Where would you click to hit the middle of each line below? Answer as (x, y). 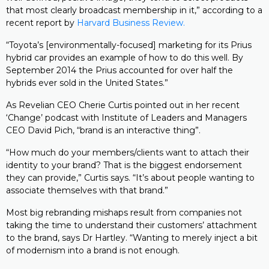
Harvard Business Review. (131, 23)
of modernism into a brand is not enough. (93, 250)
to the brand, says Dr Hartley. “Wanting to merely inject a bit (132, 238)
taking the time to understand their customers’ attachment (131, 225)
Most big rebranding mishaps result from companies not (124, 213)
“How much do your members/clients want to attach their (128, 153)
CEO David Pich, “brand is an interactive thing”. (103, 130)
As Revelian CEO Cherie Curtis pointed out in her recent (123, 105)
